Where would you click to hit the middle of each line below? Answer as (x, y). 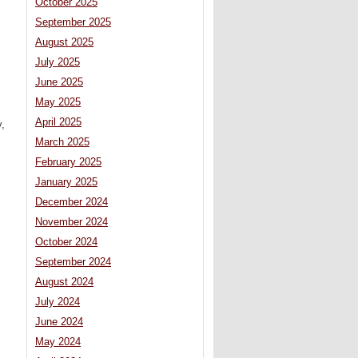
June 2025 (59, 83)
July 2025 (58, 63)
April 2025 (58, 123)
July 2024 (58, 302)
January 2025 (66, 183)
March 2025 (62, 143)
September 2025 (73, 23)
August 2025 (64, 43)
